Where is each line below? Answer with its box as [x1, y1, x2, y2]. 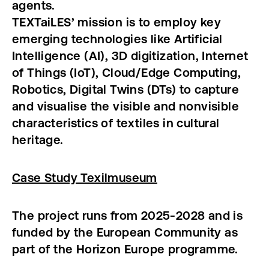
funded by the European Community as [12, 225, 238, 239]
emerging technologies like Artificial [12, 32, 223, 46]
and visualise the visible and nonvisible [12, 99, 239, 113]
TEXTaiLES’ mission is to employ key [12, 15, 221, 29]
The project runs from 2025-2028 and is [12, 208, 243, 222]
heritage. [12, 133, 64, 147]
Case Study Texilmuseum [12, 171, 157, 184]
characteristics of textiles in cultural [12, 116, 220, 130]
